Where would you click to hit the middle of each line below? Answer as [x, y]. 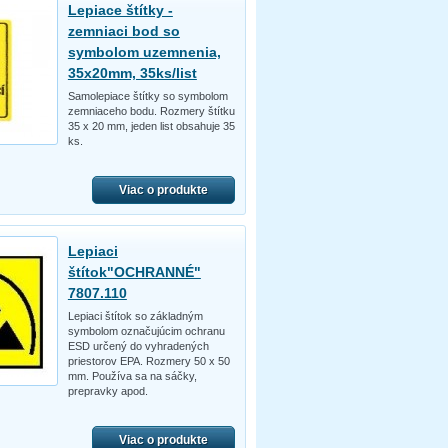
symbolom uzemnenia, [144, 51]
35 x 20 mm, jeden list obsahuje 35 [151, 125]
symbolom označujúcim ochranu [146, 330]
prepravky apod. [107, 390]
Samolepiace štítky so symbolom [147, 95]
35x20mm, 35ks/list [132, 72]
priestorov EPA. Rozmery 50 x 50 [148, 360]
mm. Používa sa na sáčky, [132, 375]
